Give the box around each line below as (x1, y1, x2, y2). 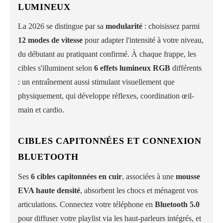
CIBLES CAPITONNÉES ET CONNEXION (18, 136, 202, 146)
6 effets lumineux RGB (94, 64, 170, 73)
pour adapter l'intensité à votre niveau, (83, 36, 204, 45)
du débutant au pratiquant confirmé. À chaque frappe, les (18, 50, 196, 59)
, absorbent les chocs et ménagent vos (80, 186, 198, 195)
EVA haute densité (18, 186, 80, 195)
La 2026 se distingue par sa (18, 22, 106, 31)
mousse (176, 172, 200, 181)
